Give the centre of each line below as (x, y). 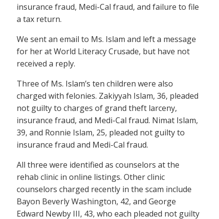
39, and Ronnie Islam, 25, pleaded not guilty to (101, 133)
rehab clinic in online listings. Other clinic (91, 177)
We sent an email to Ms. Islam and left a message (106, 39)
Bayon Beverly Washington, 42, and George (96, 202)
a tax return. (39, 19)
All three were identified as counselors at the (98, 165)
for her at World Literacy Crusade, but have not (103, 52)
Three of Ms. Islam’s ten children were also (95, 84)
